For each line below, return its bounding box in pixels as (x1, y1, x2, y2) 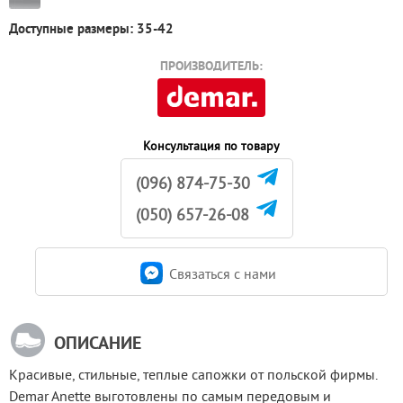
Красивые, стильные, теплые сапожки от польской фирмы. (9, 365, 377, 383)
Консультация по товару (143, 138, 280, 155)
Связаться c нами (169, 264, 276, 282)
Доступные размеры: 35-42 (9, 20, 174, 38)
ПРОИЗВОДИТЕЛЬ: (160, 58, 263, 75)
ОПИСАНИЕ (54, 331, 141, 354)
